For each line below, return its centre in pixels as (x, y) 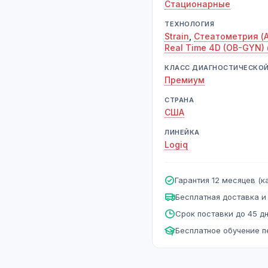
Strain (177, 36)
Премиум (185, 80)
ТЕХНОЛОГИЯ (189, 24)
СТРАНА (179, 100)
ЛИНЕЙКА (182, 132)
